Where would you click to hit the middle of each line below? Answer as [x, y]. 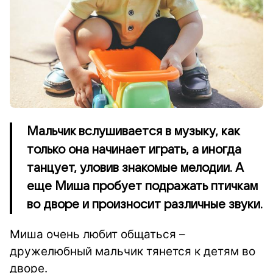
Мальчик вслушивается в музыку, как [133, 132]
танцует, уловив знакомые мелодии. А [135, 168]
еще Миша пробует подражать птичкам [142, 186]
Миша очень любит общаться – [97, 234]
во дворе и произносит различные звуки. [145, 205]
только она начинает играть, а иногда [134, 150]
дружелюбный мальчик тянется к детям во [133, 251]
